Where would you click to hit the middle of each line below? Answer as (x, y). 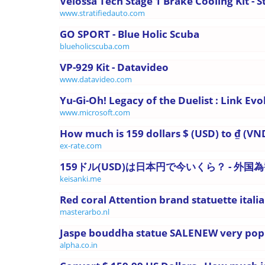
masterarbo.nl (85, 211)
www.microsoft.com (95, 112)
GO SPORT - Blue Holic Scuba (130, 34)
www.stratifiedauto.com (102, 13)
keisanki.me (80, 178)
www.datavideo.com (96, 79)
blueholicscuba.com (95, 46)
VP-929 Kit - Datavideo (114, 67)
